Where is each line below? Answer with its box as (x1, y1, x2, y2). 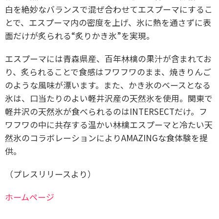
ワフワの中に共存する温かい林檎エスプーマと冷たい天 (5, 118, 213, 131)
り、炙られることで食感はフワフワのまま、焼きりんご (5, 65, 211, 78)
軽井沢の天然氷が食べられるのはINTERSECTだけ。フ (5, 105, 207, 117)
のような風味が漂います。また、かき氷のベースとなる (5, 78, 211, 91)
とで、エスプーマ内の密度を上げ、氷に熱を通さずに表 (5, 16, 211, 28)
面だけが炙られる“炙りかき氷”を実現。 (5, 29, 154, 42)
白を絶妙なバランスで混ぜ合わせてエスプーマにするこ (5, 2, 213, 15)
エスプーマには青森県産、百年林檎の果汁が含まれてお (5, 52, 212, 65)
